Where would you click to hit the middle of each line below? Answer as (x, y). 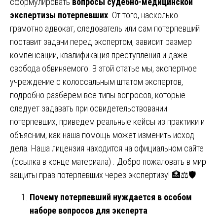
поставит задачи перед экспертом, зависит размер (101, 41)
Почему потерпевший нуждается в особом (111, 197)
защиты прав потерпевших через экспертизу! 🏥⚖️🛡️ (103, 175)
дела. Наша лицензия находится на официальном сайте (107, 148)
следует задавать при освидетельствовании (89, 108)
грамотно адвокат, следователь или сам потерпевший (105, 28)
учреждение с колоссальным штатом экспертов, (96, 81)
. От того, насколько (143, 15)
